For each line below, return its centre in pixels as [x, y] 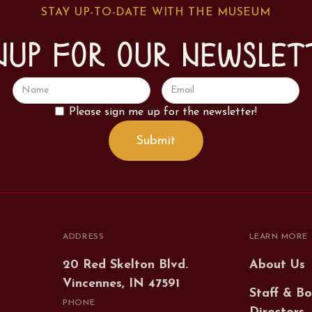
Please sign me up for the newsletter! [163, 112]
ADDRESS [84, 237]
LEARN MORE [278, 237]
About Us [277, 265]
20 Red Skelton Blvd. [126, 265]
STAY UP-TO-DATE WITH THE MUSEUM [156, 12]
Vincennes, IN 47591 [122, 283]
